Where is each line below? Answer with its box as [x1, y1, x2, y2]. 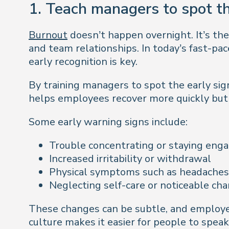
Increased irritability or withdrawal [49, 151, 211, 166]
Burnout [29, 28, 67, 42]
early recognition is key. [29, 54, 138, 68]
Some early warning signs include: [29, 114, 188, 129]
